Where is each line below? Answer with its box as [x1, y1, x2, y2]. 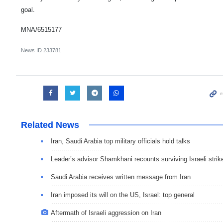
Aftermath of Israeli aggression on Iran [51, 209, 161, 217]
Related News [21, 120, 79, 130]
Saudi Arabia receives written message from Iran [51, 173, 191, 181]
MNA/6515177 [21, 26, 62, 34]
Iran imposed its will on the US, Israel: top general [51, 191, 195, 199]
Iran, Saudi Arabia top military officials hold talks [51, 137, 190, 145]
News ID [21, 47, 43, 54]
